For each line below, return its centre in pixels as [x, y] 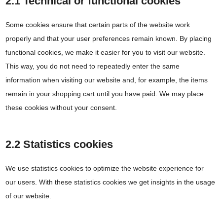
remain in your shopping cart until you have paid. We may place [105, 93]
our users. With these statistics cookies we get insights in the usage [110, 182]
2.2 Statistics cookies [59, 144]
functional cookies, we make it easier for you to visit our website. [106, 52]
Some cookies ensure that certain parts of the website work [98, 24]
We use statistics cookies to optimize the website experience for [105, 168]
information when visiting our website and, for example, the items [107, 80]
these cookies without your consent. [61, 107]
